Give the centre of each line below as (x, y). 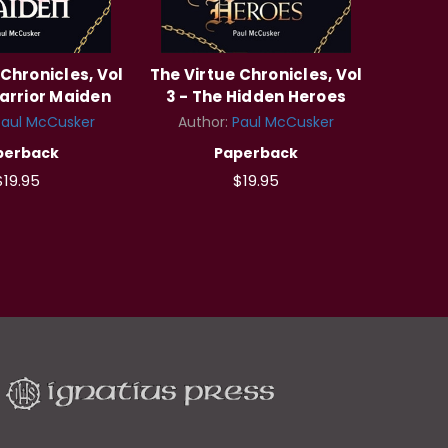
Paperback (256, 152)
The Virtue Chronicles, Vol (256, 74)
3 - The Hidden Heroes (256, 96)
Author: (205, 121)
